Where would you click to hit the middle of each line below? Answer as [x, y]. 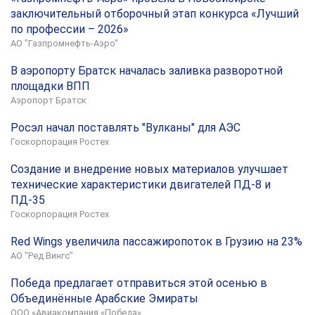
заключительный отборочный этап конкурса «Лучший [155, 14]
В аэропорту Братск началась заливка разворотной [147, 71]
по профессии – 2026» [70, 29]
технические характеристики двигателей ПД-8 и [141, 185]
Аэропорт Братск [49, 100]
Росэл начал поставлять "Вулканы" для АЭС [126, 128]
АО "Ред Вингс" [42, 256]
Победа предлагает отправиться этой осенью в [139, 283]
